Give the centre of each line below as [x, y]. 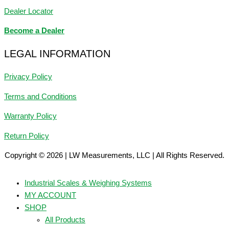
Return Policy [27, 136]
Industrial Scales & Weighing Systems [88, 183]
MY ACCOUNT [50, 195]
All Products [65, 220]
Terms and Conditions [40, 96]
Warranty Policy [30, 116]
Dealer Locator [29, 11]
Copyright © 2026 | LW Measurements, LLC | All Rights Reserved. [114, 156]
